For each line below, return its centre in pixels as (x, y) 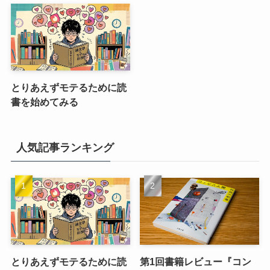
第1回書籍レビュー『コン (196, 262)
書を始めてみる (44, 102)
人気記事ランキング (65, 147)
